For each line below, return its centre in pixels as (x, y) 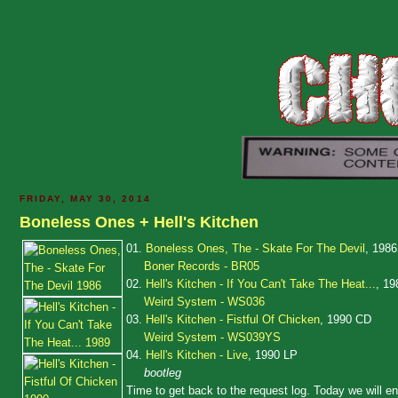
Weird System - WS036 (204, 301)
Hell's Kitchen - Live (197, 354)
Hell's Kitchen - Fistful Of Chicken (233, 319)
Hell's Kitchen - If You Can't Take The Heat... (261, 283)
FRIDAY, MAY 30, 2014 (85, 199)
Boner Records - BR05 (202, 266)
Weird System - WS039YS (212, 337)
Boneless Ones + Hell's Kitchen (139, 222)
